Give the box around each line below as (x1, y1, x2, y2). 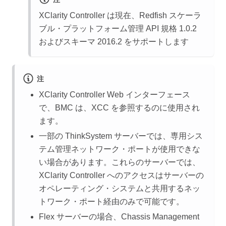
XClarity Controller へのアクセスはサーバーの (39, 171, 204, 180)
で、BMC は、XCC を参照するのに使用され (39, 103, 200, 112)
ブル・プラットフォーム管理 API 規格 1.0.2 (39, 24, 197, 33)
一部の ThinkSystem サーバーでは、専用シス (39, 132, 203, 141)
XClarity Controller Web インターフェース (39, 90, 190, 99)
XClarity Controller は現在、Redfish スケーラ (39, 11, 201, 20)
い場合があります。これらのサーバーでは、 (39, 158, 200, 167)
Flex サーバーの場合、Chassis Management (39, 212, 199, 221)
